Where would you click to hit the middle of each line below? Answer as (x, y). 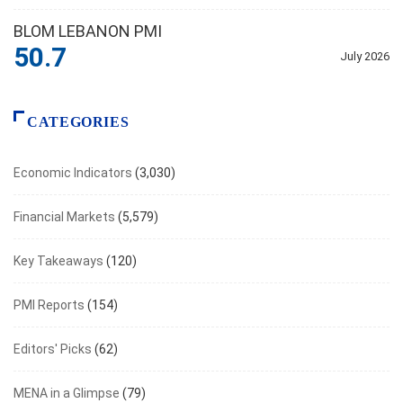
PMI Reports (49, 305)
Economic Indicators (73, 173)
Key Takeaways (58, 261)
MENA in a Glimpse (67, 394)
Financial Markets (64, 217)
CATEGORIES (78, 122)
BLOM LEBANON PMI (90, 31)
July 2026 (365, 57)
